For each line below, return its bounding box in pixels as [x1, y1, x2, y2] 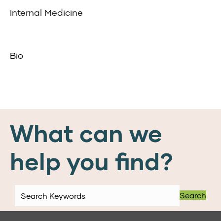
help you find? [10, 147, 173, 176]
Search [180, 190, 206, 200]
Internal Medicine [10, 7, 83, 18]
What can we [10, 118, 162, 147]
